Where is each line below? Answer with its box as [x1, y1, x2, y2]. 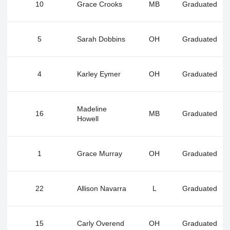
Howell [77, 114, 99, 123]
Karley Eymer [77, 70, 121, 79]
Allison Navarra [77, 184, 126, 193]
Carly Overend [77, 219, 124, 228]
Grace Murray [77, 149, 122, 158]
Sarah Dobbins [77, 35, 125, 44]
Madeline [77, 105, 107, 113]
